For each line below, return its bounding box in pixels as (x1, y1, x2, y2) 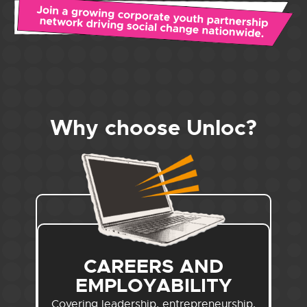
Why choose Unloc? (50, 114, 257, 142)
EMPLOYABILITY (75, 273, 232, 298)
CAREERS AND (84, 254, 223, 279)
